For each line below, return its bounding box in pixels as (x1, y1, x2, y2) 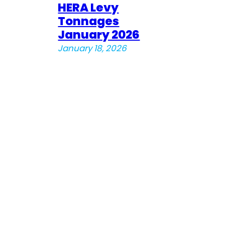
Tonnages (58, 13, 120, 29)
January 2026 (58, 26, 140, 43)
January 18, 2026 (58, 42, 127, 54)
